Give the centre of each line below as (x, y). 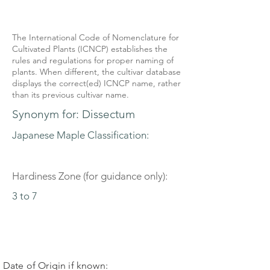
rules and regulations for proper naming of (93, 60)
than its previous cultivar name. (71, 95)
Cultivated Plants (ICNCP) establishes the (90, 49)
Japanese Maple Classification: (82, 135)
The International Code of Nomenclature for (96, 37)
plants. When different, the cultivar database (96, 72)
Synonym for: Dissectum (74, 114)
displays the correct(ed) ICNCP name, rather (96, 83)
